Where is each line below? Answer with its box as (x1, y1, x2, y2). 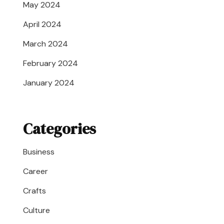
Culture (23, 205, 50, 215)
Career (23, 166, 48, 176)
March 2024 (23, 38, 68, 49)
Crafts (23, 185, 46, 196)
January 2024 (23, 77, 74, 88)
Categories (23, 118, 96, 139)
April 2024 (23, 19, 61, 29)
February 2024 (23, 58, 78, 68)
